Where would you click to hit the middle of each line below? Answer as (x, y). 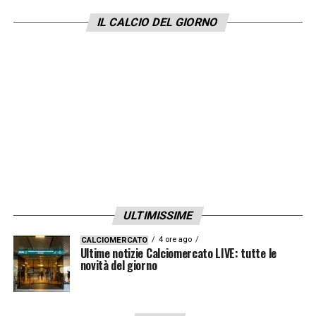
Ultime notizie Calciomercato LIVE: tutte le (178, 254)
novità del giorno (119, 266)
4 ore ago (175, 240)
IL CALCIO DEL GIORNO (158, 23)
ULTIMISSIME (158, 216)
